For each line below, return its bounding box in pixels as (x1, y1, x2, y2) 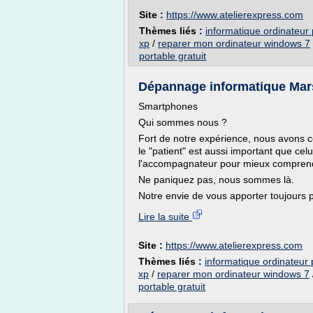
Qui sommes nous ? (138, 117, 227, 128)
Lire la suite (138, 211, 192, 222)
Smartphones (138, 101, 198, 112)
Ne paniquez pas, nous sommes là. (138, 174, 294, 185)
